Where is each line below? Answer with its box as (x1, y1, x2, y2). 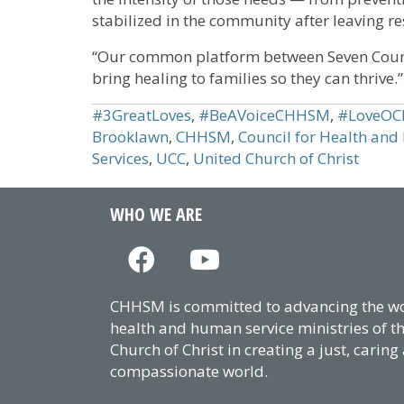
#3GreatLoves (92, 105, 191, 126)
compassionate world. (110, 361, 268, 382)
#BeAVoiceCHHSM (198, 105, 330, 126)
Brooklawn (92, 126, 169, 148)
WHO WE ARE (110, 202, 202, 227)
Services (92, 148, 149, 170)
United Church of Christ (193, 148, 359, 170)
